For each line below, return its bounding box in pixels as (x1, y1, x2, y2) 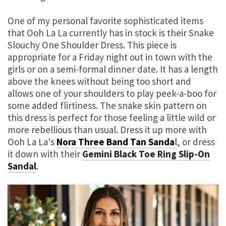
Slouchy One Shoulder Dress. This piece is (8, 39, 177, 51)
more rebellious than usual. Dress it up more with (8, 124, 207, 136)
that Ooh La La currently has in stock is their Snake (8, 27, 214, 39)
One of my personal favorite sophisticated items (8, 15, 203, 27)
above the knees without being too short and (8, 75, 191, 88)
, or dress (177, 136, 215, 148)
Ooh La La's (8, 136, 56, 148)
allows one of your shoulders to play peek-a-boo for (8, 87, 216, 100)
